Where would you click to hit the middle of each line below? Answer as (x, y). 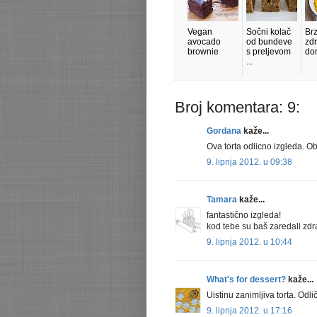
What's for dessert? (246, 280)
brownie (203, 52)
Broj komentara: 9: (237, 108)
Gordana (224, 131)
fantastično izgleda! (244, 215)
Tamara (222, 200)
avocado (204, 42)
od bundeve (269, 42)
